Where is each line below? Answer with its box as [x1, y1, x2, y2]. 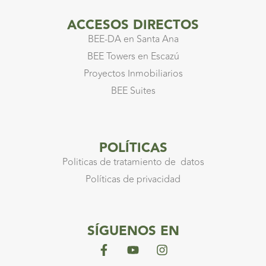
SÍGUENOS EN [87, 220, 179, 242]
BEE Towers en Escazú [87, 49, 179, 64]
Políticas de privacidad [85, 172, 180, 187]
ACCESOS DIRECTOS [67, 14, 199, 36]
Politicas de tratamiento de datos [62, 155, 204, 170]
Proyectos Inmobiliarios [83, 66, 183, 81]
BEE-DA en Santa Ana [87, 31, 179, 46]
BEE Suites [110, 83, 156, 98]
